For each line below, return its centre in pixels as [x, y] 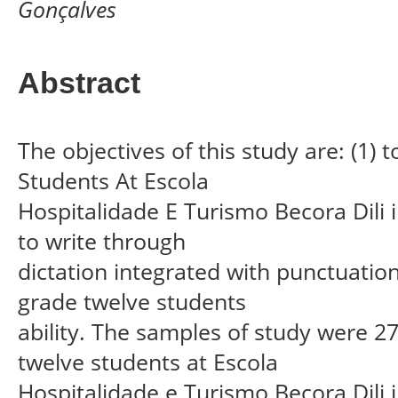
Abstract [79, 83]
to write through [102, 240]
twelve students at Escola [148, 361]
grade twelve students [132, 301]
